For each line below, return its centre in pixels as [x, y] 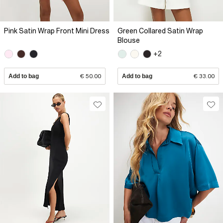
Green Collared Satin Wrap [160, 31]
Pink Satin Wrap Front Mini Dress [57, 31]
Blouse [129, 40]
